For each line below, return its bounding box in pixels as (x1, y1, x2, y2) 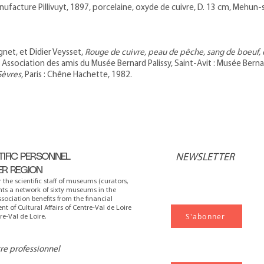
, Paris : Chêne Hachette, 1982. (21, 71, 132, 80)
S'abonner (185, 212, 226, 221)
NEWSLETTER (176, 152, 235, 163)
